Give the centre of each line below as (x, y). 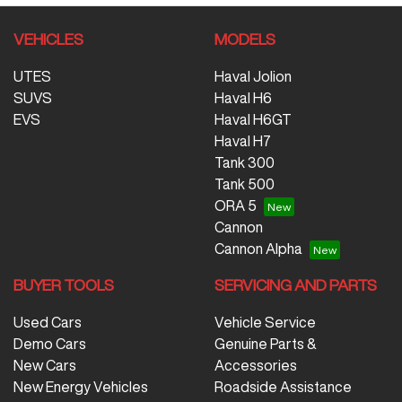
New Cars (45, 365)
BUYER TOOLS (64, 284)
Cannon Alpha (258, 248)
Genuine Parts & (266, 343)
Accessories (256, 365)
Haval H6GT (253, 119)
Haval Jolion (253, 76)
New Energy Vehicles (81, 386)
